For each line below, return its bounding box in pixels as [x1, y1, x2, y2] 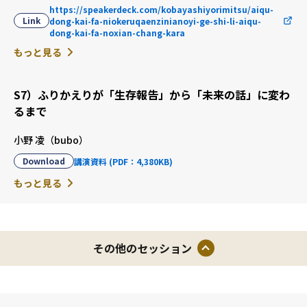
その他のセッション [93, 239, 192, 256]
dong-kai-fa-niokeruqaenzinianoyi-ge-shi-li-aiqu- [49, 14, 261, 27]
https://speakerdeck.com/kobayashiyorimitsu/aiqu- [49, 3, 273, 15]
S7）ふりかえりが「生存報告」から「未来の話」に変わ [14, 86, 290, 103]
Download [23, 155, 65, 167]
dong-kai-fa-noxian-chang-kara [49, 26, 185, 38]
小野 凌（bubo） [14, 133, 88, 147]
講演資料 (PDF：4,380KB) [74, 155, 173, 167]
